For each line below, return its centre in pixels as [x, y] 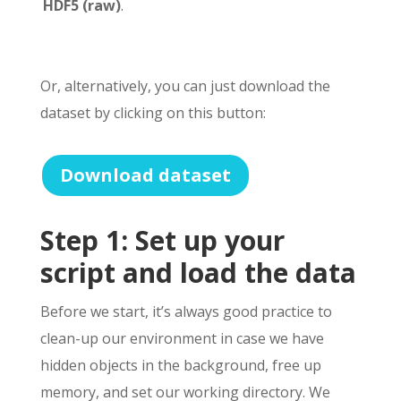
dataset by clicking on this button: [153, 113]
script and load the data [198, 273]
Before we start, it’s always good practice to [186, 312]
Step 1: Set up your [162, 241]
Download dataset [145, 175]
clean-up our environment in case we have [182, 339]
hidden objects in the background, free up [180, 366]
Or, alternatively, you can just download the [185, 86]
